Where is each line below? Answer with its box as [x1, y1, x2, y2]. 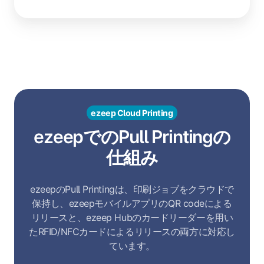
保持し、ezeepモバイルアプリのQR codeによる [32, 197, 232, 210]
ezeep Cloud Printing [91, 107, 173, 118]
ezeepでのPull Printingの [34, 126, 230, 148]
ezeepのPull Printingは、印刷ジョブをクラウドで [30, 183, 234, 196]
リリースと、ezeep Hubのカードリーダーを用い [31, 212, 233, 224]
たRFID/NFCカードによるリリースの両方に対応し [29, 226, 235, 238]
